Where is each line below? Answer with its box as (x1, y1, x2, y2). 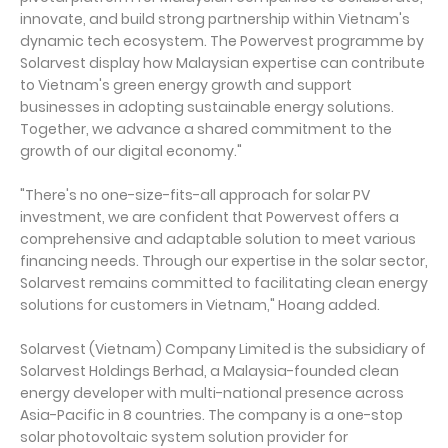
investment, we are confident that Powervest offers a (20, 207, 399, 227)
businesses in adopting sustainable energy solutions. (20, 97, 394, 117)
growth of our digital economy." (20, 141, 242, 161)
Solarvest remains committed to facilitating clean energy (20, 273, 428, 293)
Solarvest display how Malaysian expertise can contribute (20, 53, 425, 73)
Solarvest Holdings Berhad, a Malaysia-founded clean (20, 361, 399, 381)
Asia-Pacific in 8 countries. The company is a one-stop (20, 405, 403, 425)
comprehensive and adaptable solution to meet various (20, 229, 416, 249)
